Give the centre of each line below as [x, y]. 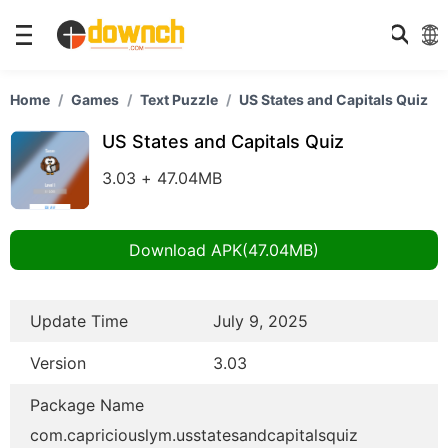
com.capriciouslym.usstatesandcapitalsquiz [194, 435]
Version [58, 363]
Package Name [87, 405]
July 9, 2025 [261, 321]
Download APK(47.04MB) [224, 250]
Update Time [79, 321]
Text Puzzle [179, 99]
